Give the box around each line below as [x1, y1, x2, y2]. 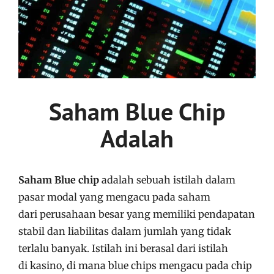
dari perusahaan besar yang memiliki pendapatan [18, 207, 255, 220]
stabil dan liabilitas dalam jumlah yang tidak [18, 224, 231, 237]
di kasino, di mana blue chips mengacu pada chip [18, 259, 252, 272]
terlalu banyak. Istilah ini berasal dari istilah [18, 242, 228, 254]
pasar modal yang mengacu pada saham [18, 190, 210, 203]
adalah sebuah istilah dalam [99, 173, 235, 186]
